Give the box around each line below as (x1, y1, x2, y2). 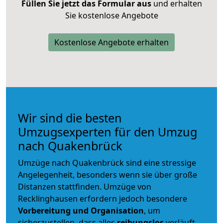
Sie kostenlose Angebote (65, 9, 158, 21)
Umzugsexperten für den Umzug (18, 123, 197, 140)
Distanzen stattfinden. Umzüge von (18, 181, 151, 192)
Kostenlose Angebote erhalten (54, 36, 169, 48)
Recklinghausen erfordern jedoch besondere (18, 193, 187, 204)
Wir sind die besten (18, 110, 122, 126)
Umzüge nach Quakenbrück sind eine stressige (18, 157, 196, 168)
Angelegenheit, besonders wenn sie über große (18, 169, 197, 180)
